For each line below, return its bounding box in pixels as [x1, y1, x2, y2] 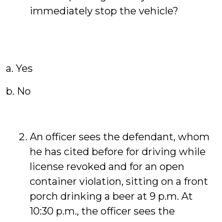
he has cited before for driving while [30, 146, 206, 158]
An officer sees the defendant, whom [30, 131, 210, 143]
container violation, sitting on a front [30, 175, 208, 187]
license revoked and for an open [30, 161, 184, 172]
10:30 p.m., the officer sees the [30, 205, 175, 217]
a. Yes [6, 62, 33, 74]
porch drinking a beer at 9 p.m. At [30, 190, 193, 202]
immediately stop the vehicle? [30, 5, 178, 17]
